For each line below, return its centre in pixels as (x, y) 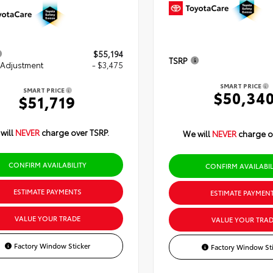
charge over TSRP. (75, 132)
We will (197, 133)
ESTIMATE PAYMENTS (47, 191)
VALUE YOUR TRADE (47, 218)
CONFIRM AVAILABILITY (47, 164)
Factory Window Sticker (52, 245)
